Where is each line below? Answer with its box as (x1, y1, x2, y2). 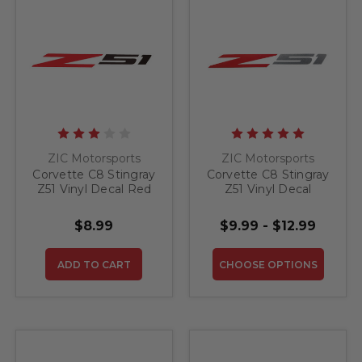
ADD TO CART (57, 259, 131, 271)
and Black (65, 196, 123, 212)
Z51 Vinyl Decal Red (36, 182, 152, 197)
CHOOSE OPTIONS (218, 259, 318, 271)
